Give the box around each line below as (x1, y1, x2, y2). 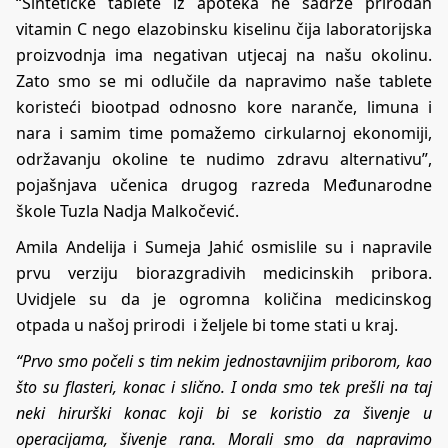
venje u (374, 401, 433, 424)
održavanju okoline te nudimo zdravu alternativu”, (16, 147, 432, 170)
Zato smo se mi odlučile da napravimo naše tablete (16, 69, 432, 92)
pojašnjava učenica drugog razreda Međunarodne (16, 173, 432, 196)
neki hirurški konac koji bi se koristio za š (16, 401, 371, 424)
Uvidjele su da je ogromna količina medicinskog (16, 287, 432, 310)
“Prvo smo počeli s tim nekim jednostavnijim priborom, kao (16, 349, 432, 372)
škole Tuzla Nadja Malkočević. (16, 199, 239, 222)
